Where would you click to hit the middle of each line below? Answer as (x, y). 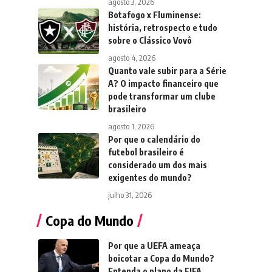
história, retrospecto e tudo (162, 28)
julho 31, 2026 (130, 195)
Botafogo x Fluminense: (154, 15)
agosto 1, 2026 (131, 126)
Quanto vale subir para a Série (167, 71)
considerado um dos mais (157, 165)
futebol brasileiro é (146, 152)
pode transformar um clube (161, 96)
